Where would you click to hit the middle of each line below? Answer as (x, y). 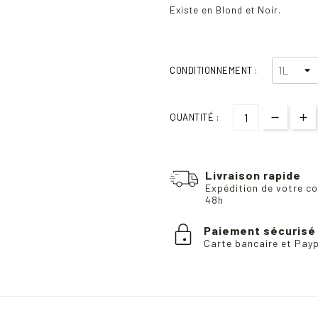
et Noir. (262, 10)
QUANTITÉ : (194, 117)
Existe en (193, 10)
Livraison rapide (253, 175)
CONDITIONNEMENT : (214, 71)
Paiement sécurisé (259, 231)
